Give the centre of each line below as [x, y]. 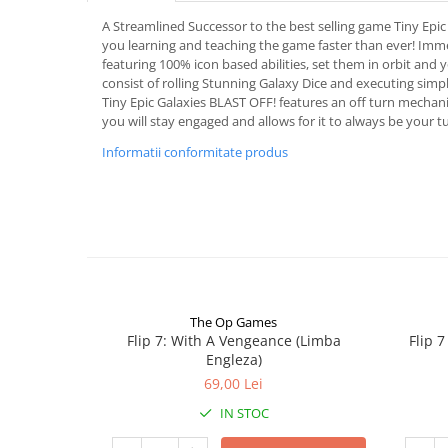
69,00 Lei [233, 383]
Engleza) [233, 359]
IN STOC [242, 413]
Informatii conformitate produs [195, 152]
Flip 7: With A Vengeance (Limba [233, 340]
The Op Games [233, 322]
